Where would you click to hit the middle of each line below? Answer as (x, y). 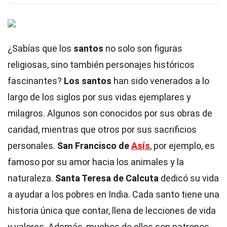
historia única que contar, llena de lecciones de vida (112, 211)
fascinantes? (36, 81)
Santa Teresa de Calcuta (107, 178)
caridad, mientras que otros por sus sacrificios (102, 129)
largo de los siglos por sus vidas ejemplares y (99, 97)
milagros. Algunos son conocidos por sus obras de (110, 113)
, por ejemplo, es (182, 146)
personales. (32, 146)
